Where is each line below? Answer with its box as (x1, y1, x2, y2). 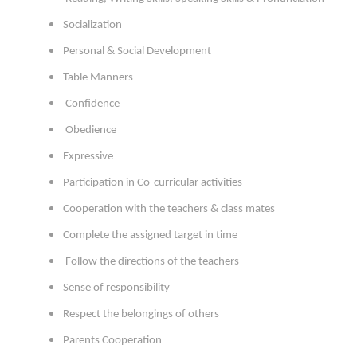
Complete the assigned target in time (63, 229, 237, 242)
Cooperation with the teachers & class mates (63, 203, 275, 216)
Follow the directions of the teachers (63, 256, 239, 269)
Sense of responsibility (63, 282, 170, 295)
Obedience (63, 124, 116, 137)
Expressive (63, 151, 113, 163)
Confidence (63, 98, 120, 111)
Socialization (63, 19, 122, 32)
